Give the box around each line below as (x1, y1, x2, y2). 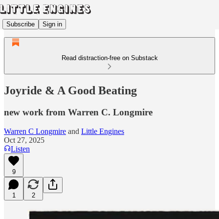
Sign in (43, 20, 62, 28)
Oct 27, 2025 (4, 135, 44, 144)
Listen (11, 144, 30, 153)
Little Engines (81, 127, 124, 135)
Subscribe (6, 20, 35, 28)
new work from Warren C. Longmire (4, 107, 153, 117)
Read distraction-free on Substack (61, 54, 158, 62)
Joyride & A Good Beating (4, 84, 137, 97)
